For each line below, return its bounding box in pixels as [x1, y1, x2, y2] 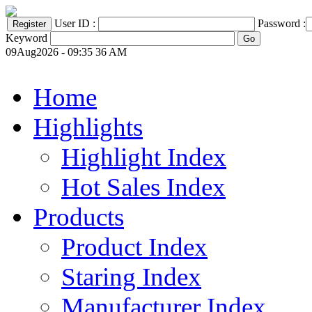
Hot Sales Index [61, 173, 226, 201]
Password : [258, 17, 306, 29]
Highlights [33, 113, 143, 141]
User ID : [54, 17, 98, 29]
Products [33, 203, 124, 231]
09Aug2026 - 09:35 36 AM [6, 46, 127, 58]
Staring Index [61, 263, 201, 291]
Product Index [61, 233, 208, 261]
